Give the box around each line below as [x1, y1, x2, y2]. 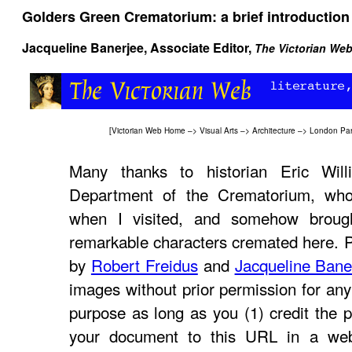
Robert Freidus [90, 253, 198, 277]
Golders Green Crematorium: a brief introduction [22, 6, 350, 27]
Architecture [252, 125, 295, 137]
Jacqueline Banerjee [22, 38, 144, 57]
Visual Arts [200, 125, 238, 137]
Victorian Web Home [112, 125, 185, 137]
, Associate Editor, [144, 38, 255, 57]
